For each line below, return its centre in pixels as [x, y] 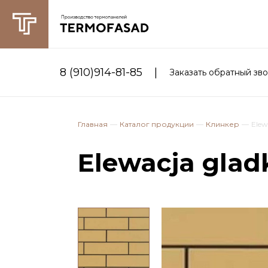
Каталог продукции [157, 124]
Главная [93, 124]
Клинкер [223, 124]
